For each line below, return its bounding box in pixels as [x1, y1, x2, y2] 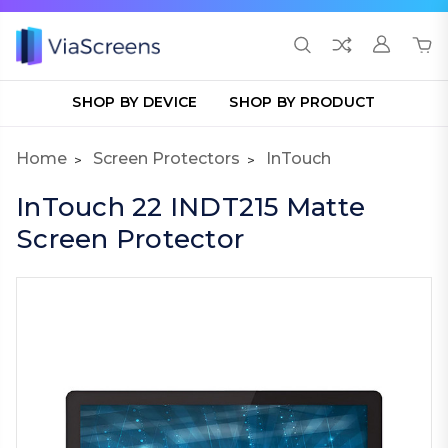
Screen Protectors [93, 149, 240, 168]
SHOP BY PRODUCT [229, 93, 376, 111]
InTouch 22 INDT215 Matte [16, 191, 365, 223]
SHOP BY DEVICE [72, 93, 198, 111]
